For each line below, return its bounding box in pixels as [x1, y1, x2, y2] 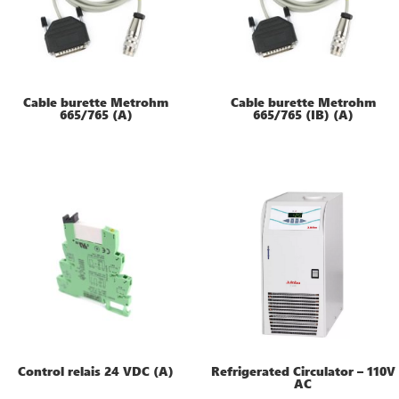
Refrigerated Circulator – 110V [210, 362, 395, 379]
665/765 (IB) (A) [252, 106, 354, 124]
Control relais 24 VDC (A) [18, 362, 175, 379]
